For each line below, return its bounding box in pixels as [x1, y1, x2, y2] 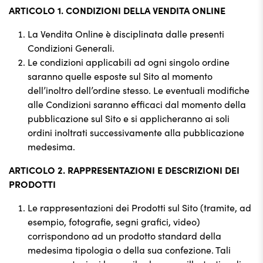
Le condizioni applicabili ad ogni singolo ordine [28, 55, 230, 68]
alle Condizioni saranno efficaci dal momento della [28, 97, 246, 110]
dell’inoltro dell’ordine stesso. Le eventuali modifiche [28, 83, 249, 96]
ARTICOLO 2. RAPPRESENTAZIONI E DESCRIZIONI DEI [9, 163, 240, 176]
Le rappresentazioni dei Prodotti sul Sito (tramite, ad [28, 201, 251, 214]
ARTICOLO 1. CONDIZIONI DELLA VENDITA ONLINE [9, 4, 225, 16]
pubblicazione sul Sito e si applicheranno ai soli [28, 112, 230, 124]
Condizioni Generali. [28, 41, 114, 54]
